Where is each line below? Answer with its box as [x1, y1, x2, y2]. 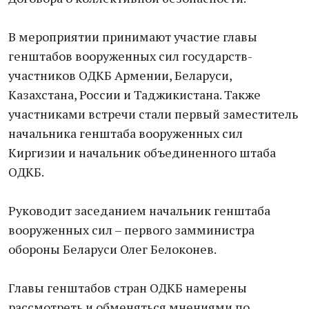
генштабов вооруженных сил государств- [8, 48, 252, 64]
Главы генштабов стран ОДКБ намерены [8, 279, 247, 296]
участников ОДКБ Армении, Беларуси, [8, 67, 232, 83]
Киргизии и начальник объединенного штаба [8, 144, 276, 161]
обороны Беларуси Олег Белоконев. [8, 241, 217, 257]
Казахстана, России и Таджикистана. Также [8, 86, 261, 103]
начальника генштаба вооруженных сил [8, 125, 243, 141]
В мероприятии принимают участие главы [8, 28, 257, 45]
